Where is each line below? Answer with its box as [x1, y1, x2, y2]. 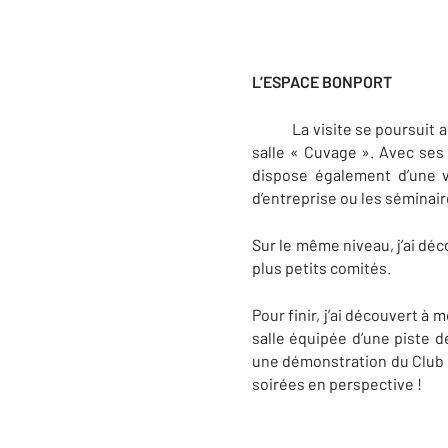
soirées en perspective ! [252, 374, 422, 393]
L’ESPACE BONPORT [252, 72, 392, 91]
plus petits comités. [252, 258, 391, 277]
